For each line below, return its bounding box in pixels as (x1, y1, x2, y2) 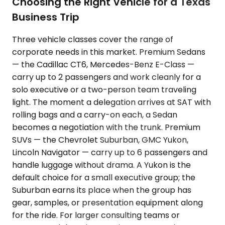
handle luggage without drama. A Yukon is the (12, 159, 191, 171)
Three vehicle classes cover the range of (12, 33, 173, 45)
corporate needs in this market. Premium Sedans (12, 46, 205, 58)
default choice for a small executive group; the (12, 171, 195, 183)
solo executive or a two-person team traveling (12, 83, 196, 95)
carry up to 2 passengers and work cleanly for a (12, 71, 201, 83)
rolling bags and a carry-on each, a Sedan (12, 108, 177, 121)
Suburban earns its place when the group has (12, 184, 191, 196)
